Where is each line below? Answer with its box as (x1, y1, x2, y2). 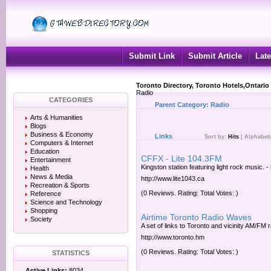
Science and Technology (30, 198, 102, 206)
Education (30, 148, 59, 155)
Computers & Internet (30, 139, 93, 146)
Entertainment (30, 156, 71, 163)
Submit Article (188, 51, 242, 60)
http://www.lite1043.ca (141, 175, 204, 182)
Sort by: (204, 134, 228, 140)
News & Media (30, 173, 73, 180)
